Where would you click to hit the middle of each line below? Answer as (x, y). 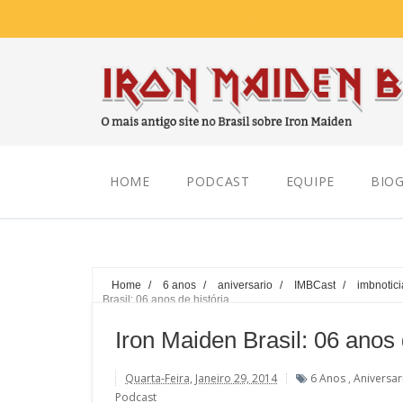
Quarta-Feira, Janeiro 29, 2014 (201, 378)
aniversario (245, 285)
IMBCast (315, 285)
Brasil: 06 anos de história (166, 299)
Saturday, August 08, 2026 (177, 22)
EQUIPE (310, 181)
